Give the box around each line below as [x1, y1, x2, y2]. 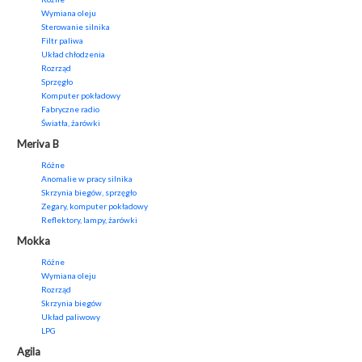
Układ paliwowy [41, 312, 100, 322]
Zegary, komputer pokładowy [41, 201, 148, 212]
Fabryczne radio [41, 104, 99, 115]
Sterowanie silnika [41, 22, 110, 32]
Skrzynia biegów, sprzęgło [41, 187, 137, 198]
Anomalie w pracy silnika [41, 174, 133, 184]
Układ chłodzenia [41, 49, 105, 60]
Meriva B [17, 137, 59, 151]
